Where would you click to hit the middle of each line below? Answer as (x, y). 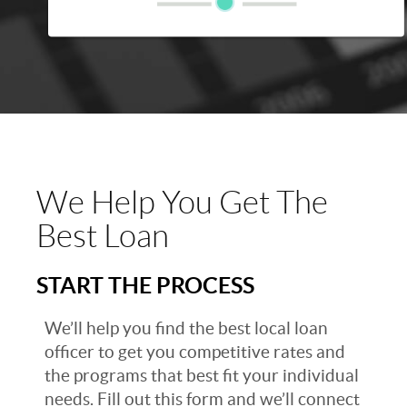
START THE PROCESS (145, 285)
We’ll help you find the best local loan (186, 329)
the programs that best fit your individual (202, 376)
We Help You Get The (182, 203)
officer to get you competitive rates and (195, 352)
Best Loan (103, 237)
